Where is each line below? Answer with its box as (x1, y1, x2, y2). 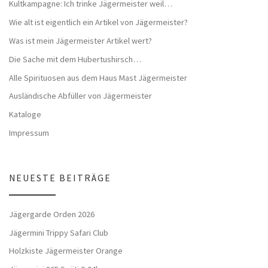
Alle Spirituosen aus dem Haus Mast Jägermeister (9, 72, 187, 83)
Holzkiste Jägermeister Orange (9, 245, 123, 257)
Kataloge (9, 109, 41, 120)
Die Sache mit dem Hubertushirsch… (9, 53, 141, 65)
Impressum (9, 127, 49, 139)
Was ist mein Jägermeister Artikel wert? (9, 35, 152, 46)
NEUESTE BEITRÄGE (9, 172, 111, 184)
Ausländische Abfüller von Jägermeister (9, 90, 152, 102)
